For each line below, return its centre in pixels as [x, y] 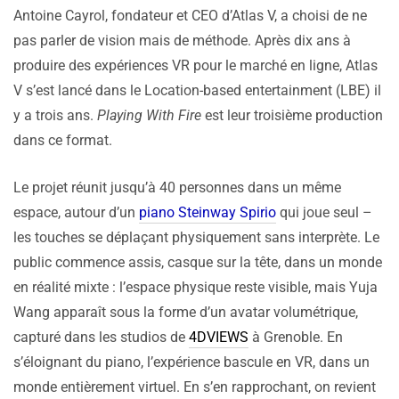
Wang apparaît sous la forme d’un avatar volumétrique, [186, 313]
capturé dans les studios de [101, 338]
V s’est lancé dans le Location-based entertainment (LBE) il [197, 91]
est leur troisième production [292, 116]
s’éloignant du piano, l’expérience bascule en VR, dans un [191, 362]
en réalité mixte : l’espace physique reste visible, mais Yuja [195, 288]
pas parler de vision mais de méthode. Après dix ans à [182, 41]
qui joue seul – [324, 213]
